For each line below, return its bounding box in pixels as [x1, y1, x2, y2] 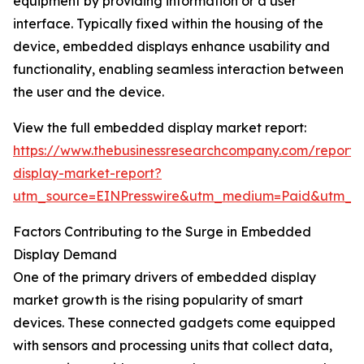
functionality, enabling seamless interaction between [13, 61, 344, 78]
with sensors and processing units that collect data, [13, 337, 332, 354]
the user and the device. [13, 84, 164, 101]
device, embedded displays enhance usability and [13, 38, 330, 55]
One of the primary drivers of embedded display [13, 269, 316, 286]
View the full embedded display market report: [13, 119, 306, 136]
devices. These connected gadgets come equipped [13, 314, 336, 331]
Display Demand [13, 246, 117, 263]
